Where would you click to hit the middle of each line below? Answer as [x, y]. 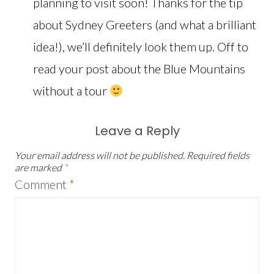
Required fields [218, 155]
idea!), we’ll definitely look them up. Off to [141, 46]
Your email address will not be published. [100, 155]
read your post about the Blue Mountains [139, 68]
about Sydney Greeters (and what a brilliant [145, 24]
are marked [39, 167]
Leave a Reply [137, 131]
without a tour [71, 90]
